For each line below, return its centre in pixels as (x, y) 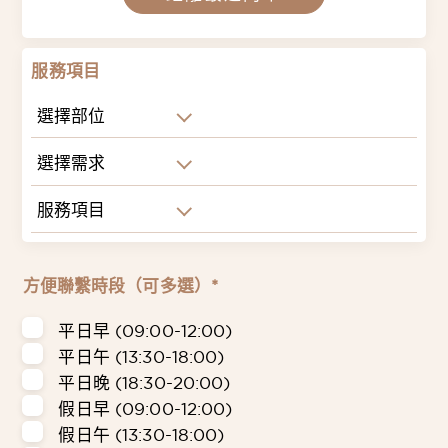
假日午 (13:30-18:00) (141, 435)
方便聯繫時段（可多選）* (120, 286)
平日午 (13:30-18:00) (141, 357)
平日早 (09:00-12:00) (145, 331)
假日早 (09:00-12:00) (145, 409)
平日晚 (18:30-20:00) (144, 383)
